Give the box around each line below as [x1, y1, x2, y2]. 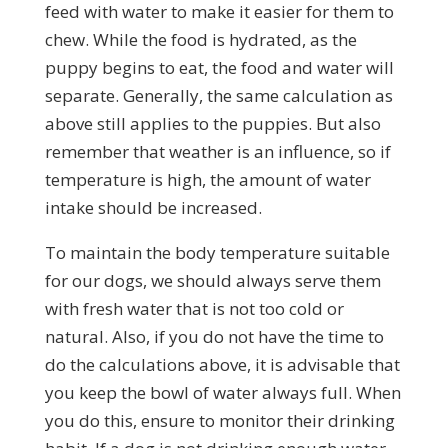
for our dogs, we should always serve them [44, 268, 381, 292]
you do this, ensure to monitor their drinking [44, 408, 395, 432]
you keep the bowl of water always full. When [44, 380, 401, 404]
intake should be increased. [44, 195, 262, 219]
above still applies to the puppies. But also [44, 111, 381, 135]
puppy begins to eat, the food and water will [44, 55, 394, 79]
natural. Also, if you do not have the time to [44, 324, 384, 348]
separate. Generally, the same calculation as [44, 83, 393, 107]
